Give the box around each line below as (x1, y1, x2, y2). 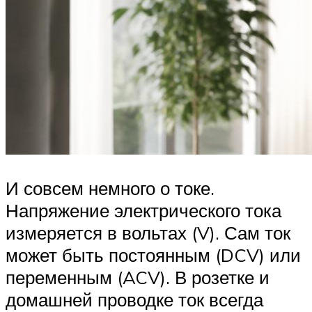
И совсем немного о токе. (6, 176, 214, 199)
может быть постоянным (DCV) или (6, 243, 301, 266)
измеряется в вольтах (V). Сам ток (6, 221, 290, 244)
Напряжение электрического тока (6, 198, 281, 221)
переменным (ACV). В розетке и (6, 265, 270, 288)
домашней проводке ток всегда (6, 288, 263, 311)
